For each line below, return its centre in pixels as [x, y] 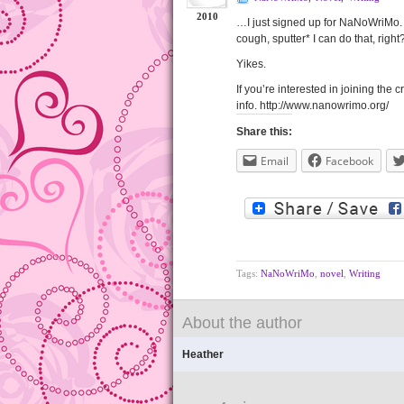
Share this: [264, 132]
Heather [203, 354]
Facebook [349, 161]
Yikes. [251, 64]
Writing [365, 273]
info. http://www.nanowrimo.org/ [312, 106]
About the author [242, 323]
